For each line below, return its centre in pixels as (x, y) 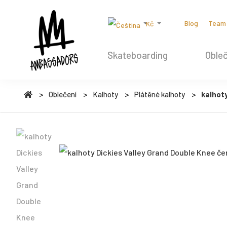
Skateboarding (138, 55)
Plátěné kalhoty (160, 94)
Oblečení (63, 94)
